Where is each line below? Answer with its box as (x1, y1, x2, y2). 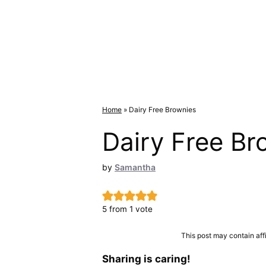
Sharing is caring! (102, 252, 191, 265)
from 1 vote (107, 204, 153, 214)
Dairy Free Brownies (129, 104, 196, 114)
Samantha (115, 161, 156, 172)
